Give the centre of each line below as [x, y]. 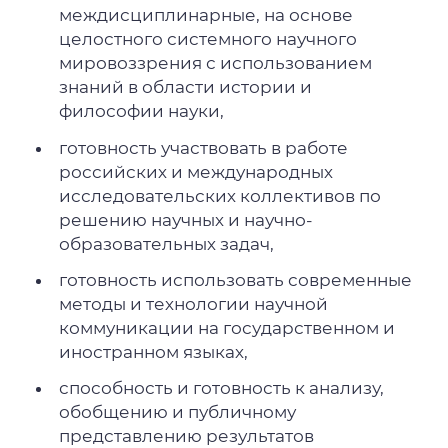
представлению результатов [187, 435]
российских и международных [196, 171]
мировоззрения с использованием [216, 63]
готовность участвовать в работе [204, 147]
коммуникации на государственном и [227, 327]
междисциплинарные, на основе [206, 15]
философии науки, [142, 111]
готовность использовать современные [236, 279]
